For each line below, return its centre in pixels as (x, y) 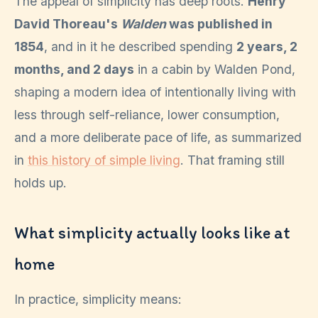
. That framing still (232, 160)
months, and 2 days (74, 70)
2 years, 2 (267, 47)
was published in (219, 24)
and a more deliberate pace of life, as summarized (158, 138)
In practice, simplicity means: (98, 300)
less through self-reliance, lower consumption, (147, 115)
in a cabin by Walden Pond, (215, 70)
